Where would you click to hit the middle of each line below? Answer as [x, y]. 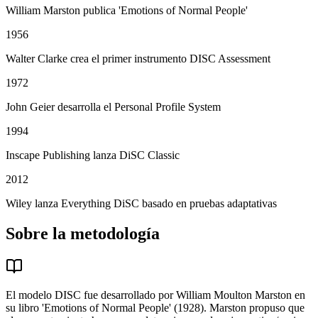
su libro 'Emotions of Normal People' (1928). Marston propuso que [155, 308]
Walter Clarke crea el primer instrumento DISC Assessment [138, 59]
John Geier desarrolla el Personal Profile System [113, 107]
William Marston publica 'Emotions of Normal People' [127, 11]
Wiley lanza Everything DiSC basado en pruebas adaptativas [141, 204]
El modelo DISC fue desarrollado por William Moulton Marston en [155, 295]
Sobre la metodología [83, 234]
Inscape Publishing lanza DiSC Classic [93, 155]
